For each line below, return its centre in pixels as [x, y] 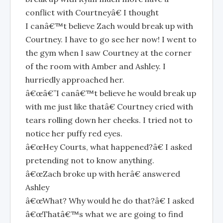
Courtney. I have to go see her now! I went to [111, 39]
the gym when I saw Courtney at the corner [109, 53]
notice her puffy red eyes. [74, 133]
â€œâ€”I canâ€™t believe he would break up [111, 93]
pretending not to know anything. [90, 160]
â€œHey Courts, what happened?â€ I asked [109, 147]
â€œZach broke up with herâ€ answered [103, 174]
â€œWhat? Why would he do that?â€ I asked [110, 201]
